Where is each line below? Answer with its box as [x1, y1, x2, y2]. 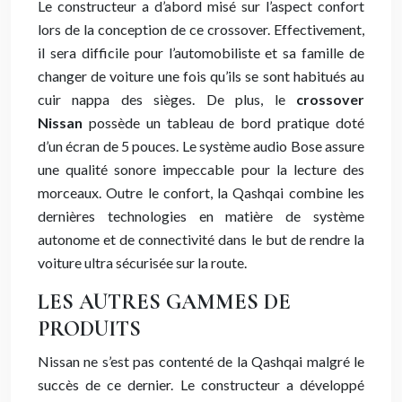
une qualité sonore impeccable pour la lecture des [38, 161, 364, 178]
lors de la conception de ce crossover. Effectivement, [38, 21, 364, 38]
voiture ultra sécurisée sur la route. [38, 254, 247, 271]
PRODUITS [38, 316, 141, 342]
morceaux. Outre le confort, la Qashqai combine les [38, 184, 364, 201]
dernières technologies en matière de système [38, 207, 364, 224]
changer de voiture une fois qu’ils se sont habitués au [38, 67, 364, 84]
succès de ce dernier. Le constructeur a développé [38, 376, 364, 393]
